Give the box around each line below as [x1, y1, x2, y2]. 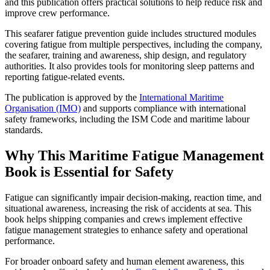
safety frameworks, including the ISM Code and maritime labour [5, 114, 250, 125]
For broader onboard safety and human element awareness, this [5, 256, 244, 267]
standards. [5, 125, 43, 136]
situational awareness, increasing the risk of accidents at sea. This [5, 203, 251, 214]
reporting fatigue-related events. [5, 72, 125, 83]
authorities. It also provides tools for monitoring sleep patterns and [5, 61, 254, 72]
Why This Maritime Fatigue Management [5, 148, 264, 164]
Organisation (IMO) [5, 103, 81, 114]
